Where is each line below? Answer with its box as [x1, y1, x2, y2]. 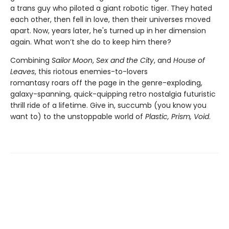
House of [173, 55, 205, 65]
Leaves [10, 66, 35, 77]
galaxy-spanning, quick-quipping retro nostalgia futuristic [10, 89, 216, 99]
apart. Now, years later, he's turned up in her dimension [10, 26, 206, 36]
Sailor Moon [52, 55, 93, 65]
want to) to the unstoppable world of [10, 111, 145, 122]
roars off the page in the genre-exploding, [52, 78, 202, 88]
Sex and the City [96, 55, 154, 65]
